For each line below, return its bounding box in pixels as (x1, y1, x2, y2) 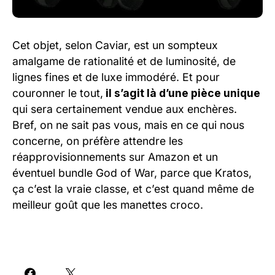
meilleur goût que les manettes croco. (12, 198, 203, 211)
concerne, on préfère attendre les (12, 134, 183, 147)
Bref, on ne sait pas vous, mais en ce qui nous (12, 118, 244, 131)
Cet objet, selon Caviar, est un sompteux (12, 38, 218, 52)
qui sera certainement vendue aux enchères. (12, 102, 237, 115)
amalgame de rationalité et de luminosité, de (12, 54, 236, 68)
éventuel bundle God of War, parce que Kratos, (12, 166, 252, 179)
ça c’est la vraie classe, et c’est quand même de (12, 182, 254, 195)
